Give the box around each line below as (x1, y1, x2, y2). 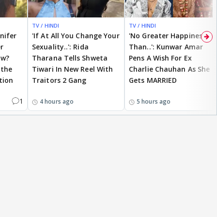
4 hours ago (40, 97, 74, 106)
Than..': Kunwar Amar (129, 42, 203, 51)
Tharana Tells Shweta (32, 53, 108, 62)
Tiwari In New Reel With (32, 64, 113, 74)
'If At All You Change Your (32, 31, 120, 40)
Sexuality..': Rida (32, 42, 89, 51)
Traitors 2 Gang (32, 75, 87, 85)
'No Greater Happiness (129, 31, 206, 40)
